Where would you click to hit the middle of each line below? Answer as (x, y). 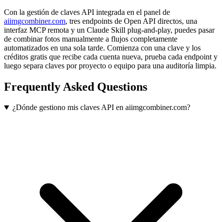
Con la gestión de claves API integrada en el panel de (87, 12)
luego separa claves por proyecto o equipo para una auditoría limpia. (110, 65)
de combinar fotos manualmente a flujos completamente (91, 39)
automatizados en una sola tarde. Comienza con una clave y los (102, 48)
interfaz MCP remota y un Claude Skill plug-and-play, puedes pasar (109, 30)
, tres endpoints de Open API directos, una (131, 21)
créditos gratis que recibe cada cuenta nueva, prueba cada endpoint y (111, 56)
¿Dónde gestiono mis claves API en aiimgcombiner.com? (101, 108)
